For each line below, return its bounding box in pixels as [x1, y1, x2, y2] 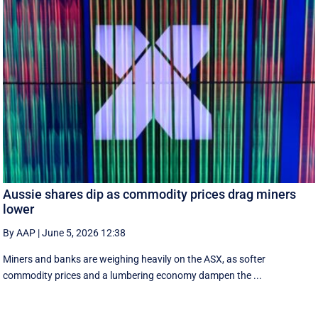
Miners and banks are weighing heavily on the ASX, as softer [3, 253, 266, 265]
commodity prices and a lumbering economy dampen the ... [3, 269, 263, 281]
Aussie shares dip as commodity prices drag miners [3, 186, 297, 202]
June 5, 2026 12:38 [42, 226, 126, 238]
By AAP [3, 226, 36, 238]
